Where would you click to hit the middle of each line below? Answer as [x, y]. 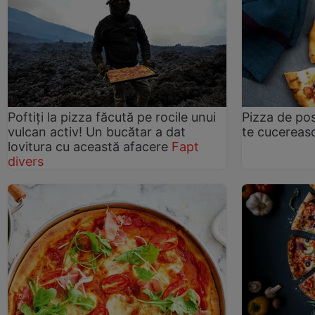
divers [26, 162]
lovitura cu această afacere [88, 147]
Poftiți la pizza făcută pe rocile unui [112, 117]
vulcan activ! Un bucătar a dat [97, 132]
